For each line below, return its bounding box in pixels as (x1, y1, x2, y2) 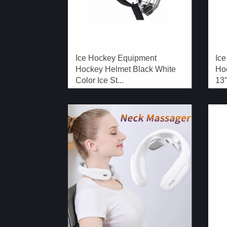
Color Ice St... (75, 75, 124, 85)
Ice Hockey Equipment (75, 53, 157, 62)
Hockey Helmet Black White (75, 64, 176, 73)
